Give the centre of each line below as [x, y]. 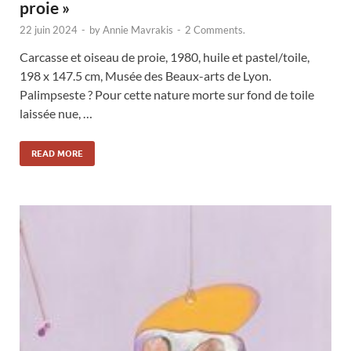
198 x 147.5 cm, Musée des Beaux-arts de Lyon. [145, 76]
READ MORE [57, 154]
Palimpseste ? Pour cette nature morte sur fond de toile [167, 95]
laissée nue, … [56, 114]
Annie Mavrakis [138, 30]
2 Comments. [215, 30]
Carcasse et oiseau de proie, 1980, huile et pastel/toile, [165, 57]
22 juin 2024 [49, 30]
